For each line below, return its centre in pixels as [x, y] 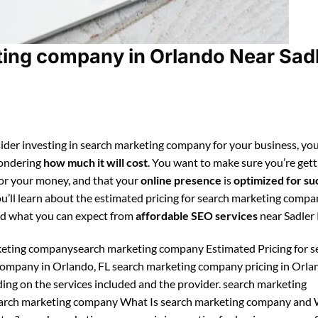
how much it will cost [95, 163]
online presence [181, 180]
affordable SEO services [197, 216]
